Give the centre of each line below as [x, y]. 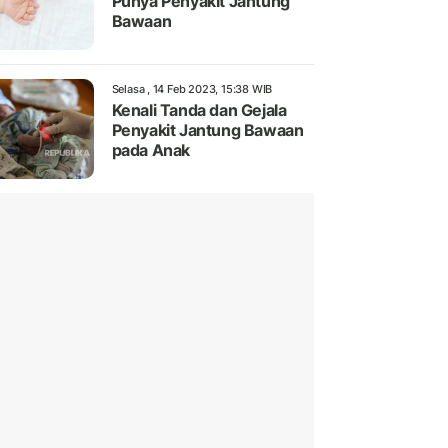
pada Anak [150, 150]
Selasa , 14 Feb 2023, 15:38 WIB [192, 89]
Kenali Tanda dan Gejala [199, 110]
